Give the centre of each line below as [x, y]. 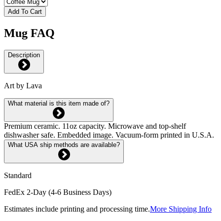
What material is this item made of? [59, 103]
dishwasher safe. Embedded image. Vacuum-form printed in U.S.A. [109, 135]
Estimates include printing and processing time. [77, 209]
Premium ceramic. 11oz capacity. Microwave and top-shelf [95, 126]
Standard [18, 175]
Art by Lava [23, 85]
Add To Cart [25, 11]
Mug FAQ [29, 33]
